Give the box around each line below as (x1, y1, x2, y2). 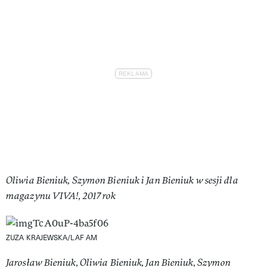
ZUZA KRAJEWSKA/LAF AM (6, 232, 98, 242)
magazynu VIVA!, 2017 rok (6, 189, 116, 202)
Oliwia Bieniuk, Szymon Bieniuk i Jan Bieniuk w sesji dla (6, 173, 238, 187)
